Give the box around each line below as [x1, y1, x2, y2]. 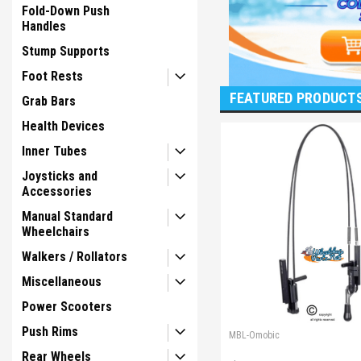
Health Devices [22, 118, 105, 134]
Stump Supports [22, 44, 110, 59]
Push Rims [22, 324, 78, 339]
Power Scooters [22, 299, 112, 314]
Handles [22, 19, 66, 34]
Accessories [22, 184, 92, 199]
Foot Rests [22, 68, 83, 84]
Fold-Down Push [22, 3, 110, 19]
